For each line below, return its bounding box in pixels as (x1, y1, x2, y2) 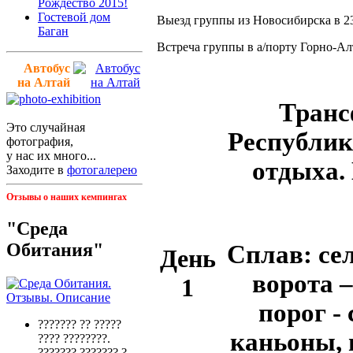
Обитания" (6, 240, 103, 261)
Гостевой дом (38, 9, 110, 24)
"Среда (6, 218, 68, 240)
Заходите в (6, 162, 67, 176)
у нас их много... (6, 148, 96, 162)
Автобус (24, 61, 70, 75)
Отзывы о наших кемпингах (6, 191, 127, 203)
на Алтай (17, 75, 70, 89)
